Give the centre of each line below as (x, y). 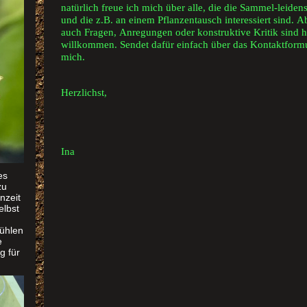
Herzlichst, (84, 93)
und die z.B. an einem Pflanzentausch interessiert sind (176, 20)
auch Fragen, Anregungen (117, 32)
